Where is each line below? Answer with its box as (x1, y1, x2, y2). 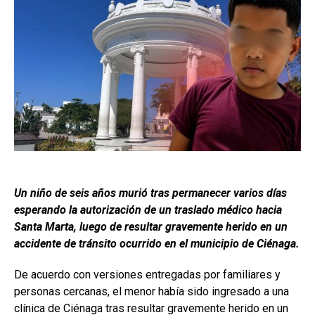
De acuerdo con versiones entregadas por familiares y (14, 268, 281, 282)
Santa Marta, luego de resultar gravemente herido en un (14, 220, 288, 234)
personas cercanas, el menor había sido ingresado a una (14, 285, 289, 299)
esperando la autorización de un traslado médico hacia (14, 203, 282, 217)
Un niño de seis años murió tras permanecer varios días (14, 186, 287, 200)
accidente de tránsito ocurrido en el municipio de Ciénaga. (14, 237, 300, 251)
